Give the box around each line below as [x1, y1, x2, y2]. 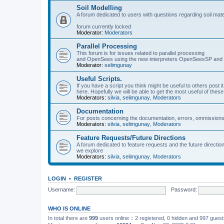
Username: [48, 186, 75, 193]
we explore [76, 147, 103, 153]
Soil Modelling [76, 3, 122, 11]
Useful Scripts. [76, 74, 122, 82]
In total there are [48, 214, 89, 221]
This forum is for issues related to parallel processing [76, 49, 204, 56]
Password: [170, 186, 197, 193]
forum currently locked [76, 23, 131, 29]
